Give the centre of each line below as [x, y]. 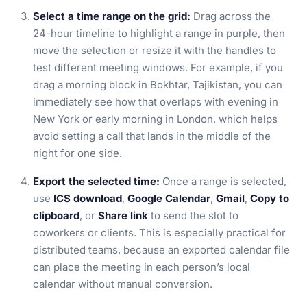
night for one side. [77, 153]
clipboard [56, 216]
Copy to [270, 198]
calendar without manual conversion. [123, 284]
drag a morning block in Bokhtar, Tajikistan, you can [158, 85]
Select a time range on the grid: [112, 16]
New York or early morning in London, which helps [155, 119]
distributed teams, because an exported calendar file [161, 250]
